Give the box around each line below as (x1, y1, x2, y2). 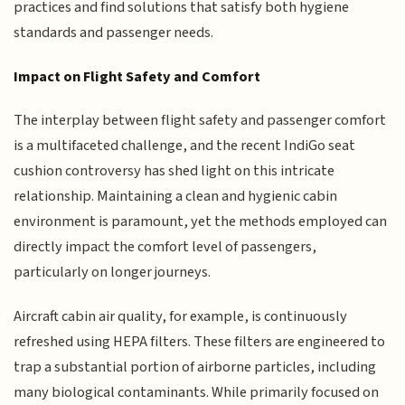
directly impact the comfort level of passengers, (14, 236, 317, 259)
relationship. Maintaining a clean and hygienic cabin (14, 185, 338, 208)
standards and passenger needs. (14, 22, 214, 44)
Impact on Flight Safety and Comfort (14, 65, 261, 88)
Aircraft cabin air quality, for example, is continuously (14, 305, 348, 327)
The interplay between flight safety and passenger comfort (14, 109, 387, 132)
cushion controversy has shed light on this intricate (14, 160, 335, 183)
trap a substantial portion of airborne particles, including (14, 355, 377, 378)
